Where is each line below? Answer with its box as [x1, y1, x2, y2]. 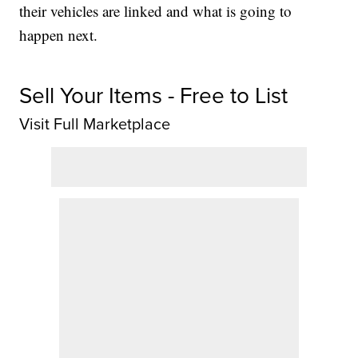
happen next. [19, 25, 98, 46]
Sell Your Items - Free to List [19, 79, 288, 113]
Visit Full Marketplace [19, 112, 171, 137]
